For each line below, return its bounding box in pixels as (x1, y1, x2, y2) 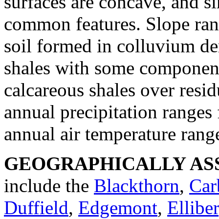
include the (4, 175, 94, 196)
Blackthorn (94, 175, 179, 196)
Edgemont (78, 197, 157, 218)
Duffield (4, 197, 68, 218)
